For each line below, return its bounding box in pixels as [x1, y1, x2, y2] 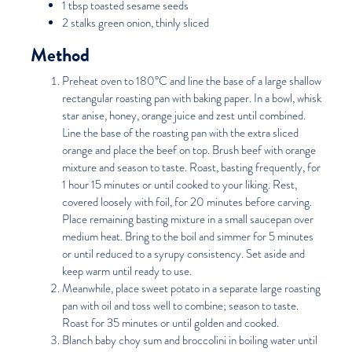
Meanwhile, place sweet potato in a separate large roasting [61, 280, 321, 296]
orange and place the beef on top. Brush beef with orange [61, 142, 316, 158]
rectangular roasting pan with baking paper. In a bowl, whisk [61, 90, 321, 106]
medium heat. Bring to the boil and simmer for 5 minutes [61, 229, 313, 244]
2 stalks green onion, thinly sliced [61, 15, 209, 31]
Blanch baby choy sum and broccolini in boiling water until [61, 332, 317, 348]
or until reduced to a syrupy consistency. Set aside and [61, 246, 305, 262]
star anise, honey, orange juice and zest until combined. [61, 108, 306, 123]
